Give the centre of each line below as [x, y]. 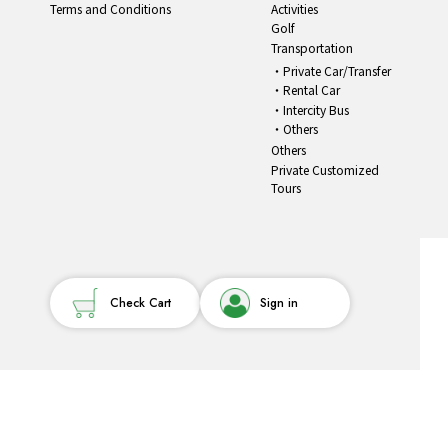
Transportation [311, 47]
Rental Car [311, 90]
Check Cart [140, 303]
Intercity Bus [315, 109]
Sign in [279, 303]
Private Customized [324, 169]
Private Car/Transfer [336, 70]
